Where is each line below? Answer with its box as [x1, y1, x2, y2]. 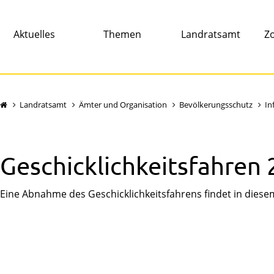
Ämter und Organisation [79, 99, 167, 110]
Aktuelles [13, 28, 55, 41]
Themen [103, 28, 141, 41]
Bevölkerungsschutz [179, 99, 253, 110]
